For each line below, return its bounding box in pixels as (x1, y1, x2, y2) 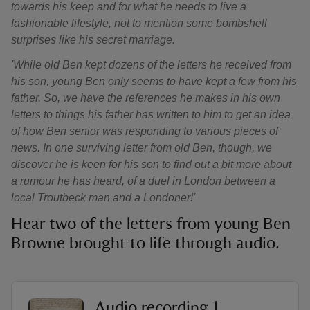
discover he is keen (11, 158, 106, 170)
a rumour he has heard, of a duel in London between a (11, 175, 275, 187)
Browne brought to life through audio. (11, 235, 284, 252)
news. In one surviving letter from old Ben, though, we (11, 142, 272, 154)
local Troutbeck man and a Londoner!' (11, 192, 195, 203)
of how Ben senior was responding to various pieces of (11, 125, 278, 137)
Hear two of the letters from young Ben (11, 216, 291, 232)
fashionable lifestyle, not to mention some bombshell (11, 17, 267, 29)
